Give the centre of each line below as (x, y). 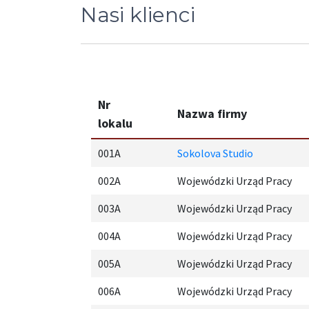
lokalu (115, 123)
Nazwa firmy (212, 113)
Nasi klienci (138, 15)
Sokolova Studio (215, 153)
